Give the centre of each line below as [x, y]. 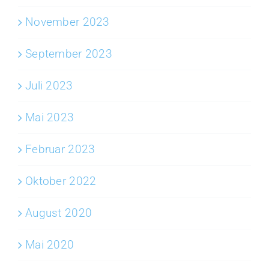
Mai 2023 [50, 117]
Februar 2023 [60, 149]
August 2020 [59, 213]
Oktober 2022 [61, 181]
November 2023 [68, 22]
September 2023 [69, 53]
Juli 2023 [49, 85]
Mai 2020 [50, 244]
